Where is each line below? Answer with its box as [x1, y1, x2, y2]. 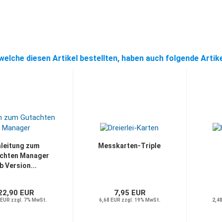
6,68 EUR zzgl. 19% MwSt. [99, 197, 161, 203]
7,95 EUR [113, 188, 146, 197]
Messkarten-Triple [98, 142, 161, 150]
